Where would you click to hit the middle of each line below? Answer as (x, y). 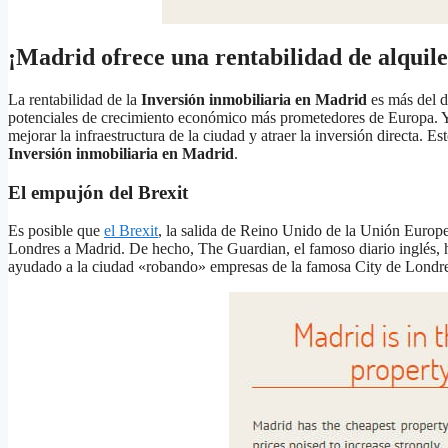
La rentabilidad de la (74, 99)
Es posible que (56, 231)
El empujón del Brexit (98, 192)
